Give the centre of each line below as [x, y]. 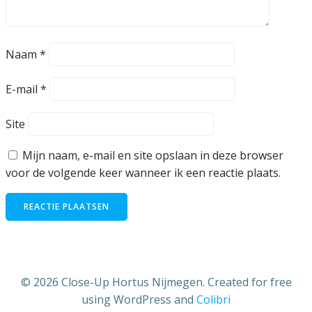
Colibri [213, 300]
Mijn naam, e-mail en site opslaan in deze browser [153, 156]
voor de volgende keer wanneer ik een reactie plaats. [143, 173]
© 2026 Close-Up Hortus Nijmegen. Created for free [156, 282]
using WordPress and [139, 300]
